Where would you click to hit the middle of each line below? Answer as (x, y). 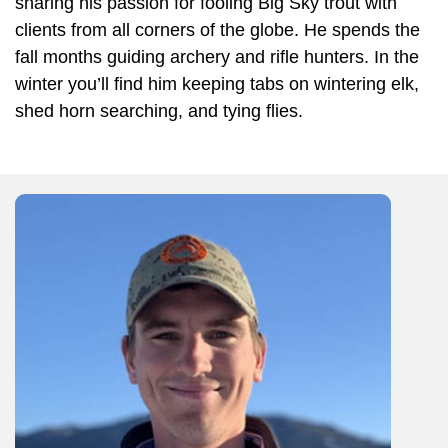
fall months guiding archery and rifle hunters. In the (217, 56)
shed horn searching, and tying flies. (159, 110)
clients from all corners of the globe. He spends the (217, 29)
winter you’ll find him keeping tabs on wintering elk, (217, 83)
